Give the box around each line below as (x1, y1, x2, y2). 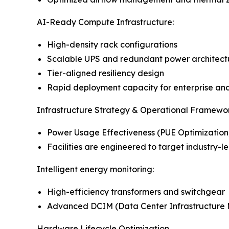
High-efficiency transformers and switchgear (47, 186, 225, 197)
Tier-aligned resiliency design (47, 67, 164, 78)
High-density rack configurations (47, 39, 177, 50)
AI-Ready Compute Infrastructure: (37, 16, 174, 27)
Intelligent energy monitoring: (37, 164, 154, 174)
